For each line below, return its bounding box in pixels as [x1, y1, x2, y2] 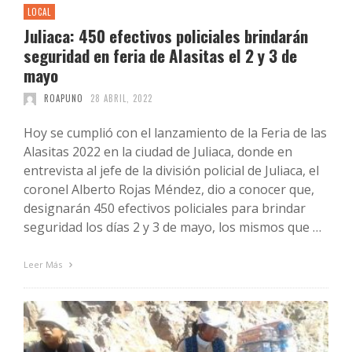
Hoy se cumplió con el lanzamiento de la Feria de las [24, 124, 327, 142]
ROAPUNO [43, 92, 83, 105]
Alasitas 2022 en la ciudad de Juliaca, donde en [24, 143, 292, 161]
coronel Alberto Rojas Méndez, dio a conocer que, [24, 181, 314, 199]
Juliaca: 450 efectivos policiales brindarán [24, 24, 308, 49]
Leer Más [24, 258, 64, 271]
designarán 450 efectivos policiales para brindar [24, 200, 306, 218]
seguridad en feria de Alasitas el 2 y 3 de [24, 43, 297, 68]
